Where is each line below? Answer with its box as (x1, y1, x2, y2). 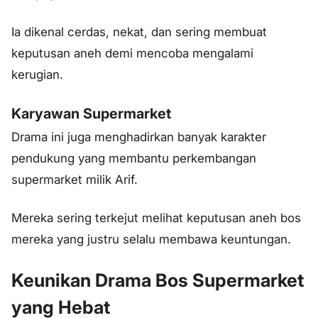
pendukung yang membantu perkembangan (11, 151, 256, 166)
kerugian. (11, 67, 63, 82)
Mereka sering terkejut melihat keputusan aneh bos (11, 211, 301, 226)
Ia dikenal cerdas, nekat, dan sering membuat (11, 24, 267, 39)
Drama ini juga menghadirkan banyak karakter (11, 130, 266, 145)
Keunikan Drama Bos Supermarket (11, 269, 304, 292)
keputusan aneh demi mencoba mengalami (11, 45, 253, 60)
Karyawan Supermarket (11, 105, 171, 123)
